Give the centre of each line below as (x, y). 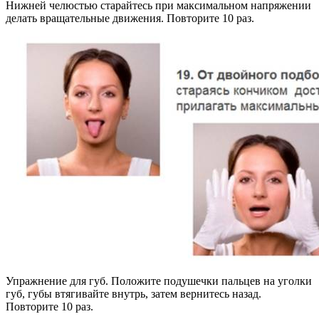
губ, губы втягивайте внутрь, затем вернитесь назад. (134, 293)
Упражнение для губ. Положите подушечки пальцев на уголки (159, 281)
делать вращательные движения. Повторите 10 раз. (130, 18)
